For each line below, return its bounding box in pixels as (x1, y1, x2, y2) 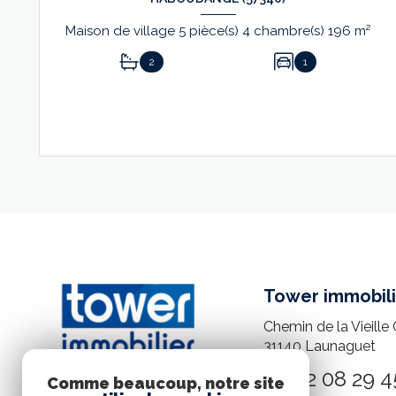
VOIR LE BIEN (171, 120, 249, 135)
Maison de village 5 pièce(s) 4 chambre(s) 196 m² (354, 23, 371, 40)
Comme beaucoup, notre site (47, 374, 285, 392)
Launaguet (304, 337, 376, 354)
